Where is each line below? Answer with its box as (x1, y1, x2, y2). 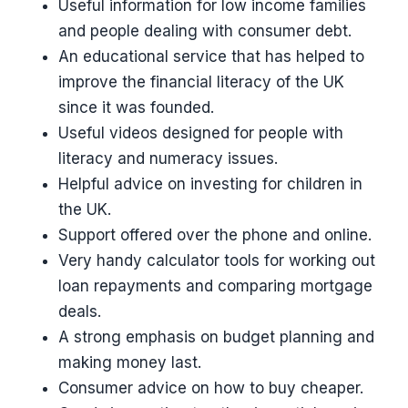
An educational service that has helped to (58, 47, 364, 66)
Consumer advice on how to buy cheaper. (58, 379, 363, 398)
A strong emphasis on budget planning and (58, 328, 374, 347)
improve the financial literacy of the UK (58, 73, 344, 92)
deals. (58, 302, 101, 321)
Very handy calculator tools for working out (58, 251, 375, 270)
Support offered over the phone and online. (58, 226, 372, 245)
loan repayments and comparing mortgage (58, 277, 372, 296)
